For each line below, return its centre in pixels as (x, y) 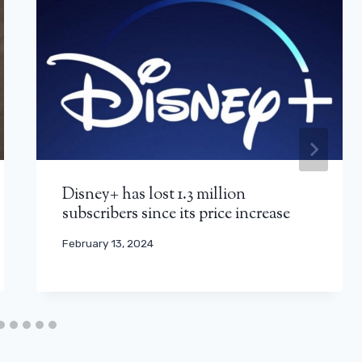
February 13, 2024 (108, 244)
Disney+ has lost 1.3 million (154, 195)
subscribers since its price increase (177, 214)
